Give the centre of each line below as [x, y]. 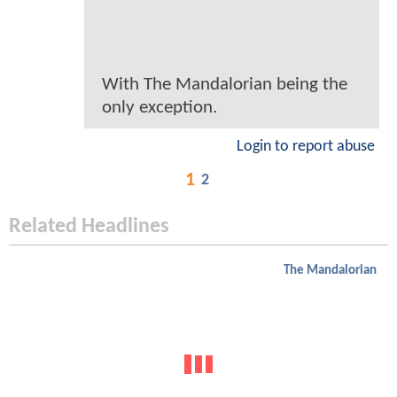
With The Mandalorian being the [225, 84]
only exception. [160, 107]
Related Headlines [89, 226]
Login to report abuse [306, 146]
